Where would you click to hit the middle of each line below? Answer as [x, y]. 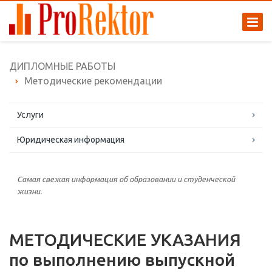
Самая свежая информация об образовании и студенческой [126, 179]
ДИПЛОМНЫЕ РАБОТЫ [62, 66]
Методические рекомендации [93, 81]
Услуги [30, 115]
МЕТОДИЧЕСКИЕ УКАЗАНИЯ [125, 240]
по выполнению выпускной [122, 260]
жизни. [29, 191]
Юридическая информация [71, 140]
